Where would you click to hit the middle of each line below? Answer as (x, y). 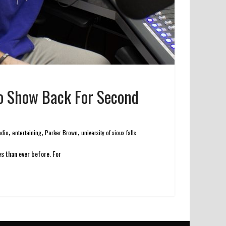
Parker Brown (61, 133)
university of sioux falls (109, 133)
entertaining (27, 133)
